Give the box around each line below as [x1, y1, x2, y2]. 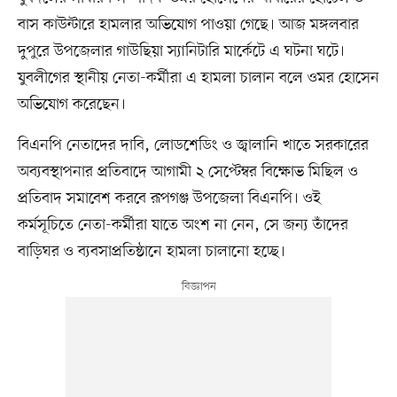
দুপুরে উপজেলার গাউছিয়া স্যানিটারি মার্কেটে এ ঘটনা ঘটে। [17, 41, 345, 63]
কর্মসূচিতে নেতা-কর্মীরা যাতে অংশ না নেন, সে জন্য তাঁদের [17, 214, 348, 237]
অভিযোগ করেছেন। [17, 94, 126, 116]
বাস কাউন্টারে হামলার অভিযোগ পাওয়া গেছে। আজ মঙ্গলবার [17, 14, 359, 36]
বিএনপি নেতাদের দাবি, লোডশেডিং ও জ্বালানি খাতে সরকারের [17, 135, 369, 157]
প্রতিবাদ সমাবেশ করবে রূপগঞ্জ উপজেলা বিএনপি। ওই [17, 188, 321, 210]
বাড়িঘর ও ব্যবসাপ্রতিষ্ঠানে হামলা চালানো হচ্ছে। [17, 241, 285, 263]
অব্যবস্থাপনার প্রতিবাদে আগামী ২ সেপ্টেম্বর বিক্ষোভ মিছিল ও [17, 161, 358, 183]
